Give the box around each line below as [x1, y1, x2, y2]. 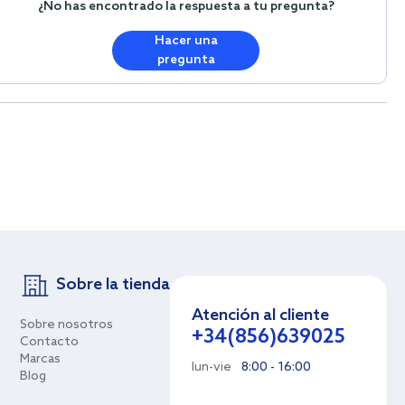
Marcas [20, 352, 61, 367]
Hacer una [154, 33, 218, 49]
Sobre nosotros [20, 317, 113, 333]
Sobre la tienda [56, 275, 170, 295]
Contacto [20, 334, 79, 350]
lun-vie [192, 360, 231, 375]
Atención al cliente [192, 306, 329, 325]
